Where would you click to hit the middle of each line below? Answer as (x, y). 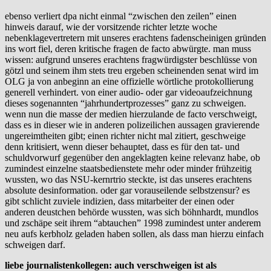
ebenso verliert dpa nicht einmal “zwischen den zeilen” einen (121, 16)
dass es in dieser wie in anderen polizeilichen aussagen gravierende (132, 125)
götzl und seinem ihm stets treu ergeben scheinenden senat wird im (132, 70)
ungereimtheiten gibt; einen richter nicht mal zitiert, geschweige (125, 135)
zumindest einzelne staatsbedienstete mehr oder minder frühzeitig (128, 168)
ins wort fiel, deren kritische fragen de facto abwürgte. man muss (128, 48)
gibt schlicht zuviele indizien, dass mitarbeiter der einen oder (119, 201)
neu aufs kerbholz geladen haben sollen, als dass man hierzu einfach (134, 233)
